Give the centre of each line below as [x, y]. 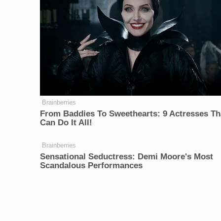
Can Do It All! [66, 123]
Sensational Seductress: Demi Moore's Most [127, 157]
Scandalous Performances [92, 166]
